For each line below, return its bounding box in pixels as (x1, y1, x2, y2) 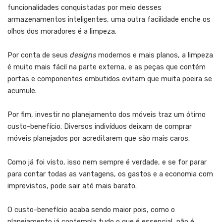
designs (70, 51, 96, 59)
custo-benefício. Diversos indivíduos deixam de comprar (7, 122, 192, 131)
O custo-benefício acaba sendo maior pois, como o (7, 205, 175, 214)
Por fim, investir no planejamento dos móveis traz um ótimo (7, 110, 206, 119)
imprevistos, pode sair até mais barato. (7, 181, 137, 190)
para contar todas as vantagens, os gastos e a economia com (7, 169, 213, 178)
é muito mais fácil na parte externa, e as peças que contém (7, 62, 206, 71)
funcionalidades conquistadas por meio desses (7, 3, 162, 12)
